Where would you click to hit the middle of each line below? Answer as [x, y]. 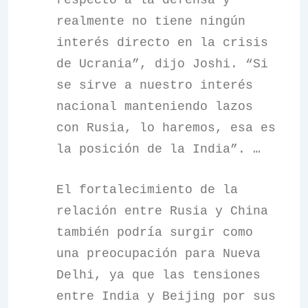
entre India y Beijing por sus [166, 296]
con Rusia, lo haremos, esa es [166, 128]
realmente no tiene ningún [151, 21]
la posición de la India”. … [158, 149]
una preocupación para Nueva [158, 254]
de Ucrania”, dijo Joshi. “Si [162, 64]
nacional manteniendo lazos [155, 107]
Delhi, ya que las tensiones [158, 275]
